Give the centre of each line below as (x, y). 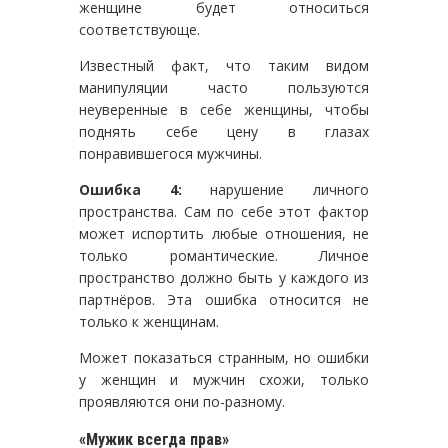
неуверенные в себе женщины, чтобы (224, 109)
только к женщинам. (149, 321)
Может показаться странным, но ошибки (224, 357)
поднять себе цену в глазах (224, 131)
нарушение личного (275, 189)
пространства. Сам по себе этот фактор (224, 211)
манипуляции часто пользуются (224, 87)
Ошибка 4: (130, 189)
